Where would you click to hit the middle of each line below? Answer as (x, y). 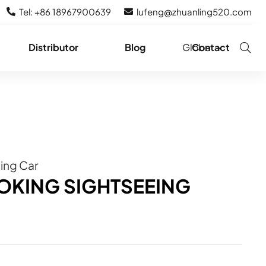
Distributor (53, 47)
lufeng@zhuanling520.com (194, 12)
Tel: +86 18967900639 (65, 12)
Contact (211, 47)
